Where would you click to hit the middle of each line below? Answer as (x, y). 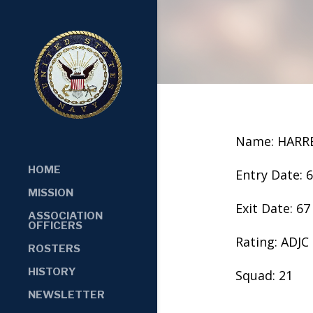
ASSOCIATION (65, 216)
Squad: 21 (264, 275)
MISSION (51, 192)
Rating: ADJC (272, 241)
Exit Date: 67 (272, 208)
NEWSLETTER (66, 294)
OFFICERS (55, 225)
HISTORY (52, 271)
